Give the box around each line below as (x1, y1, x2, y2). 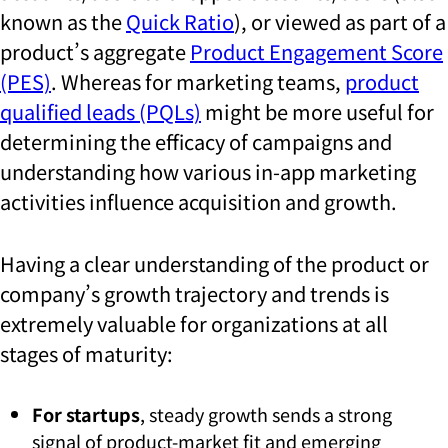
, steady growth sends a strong (140, 401, 392, 428)
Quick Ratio (126, 7, 234, 37)
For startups (32, 401, 140, 428)
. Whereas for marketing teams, (51, 67, 345, 97)
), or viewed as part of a (234, 7, 446, 37)
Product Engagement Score (190, 37, 443, 67)
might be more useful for (201, 97, 434, 127)
